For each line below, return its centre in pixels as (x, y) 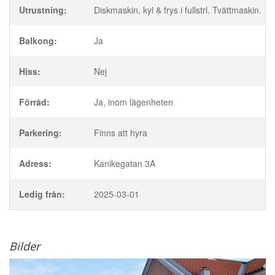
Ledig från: (42, 194)
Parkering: (41, 133)
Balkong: (38, 41)
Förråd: (34, 102)
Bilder (25, 246)
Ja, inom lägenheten (134, 102)
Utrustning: (43, 10)
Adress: (35, 163)
